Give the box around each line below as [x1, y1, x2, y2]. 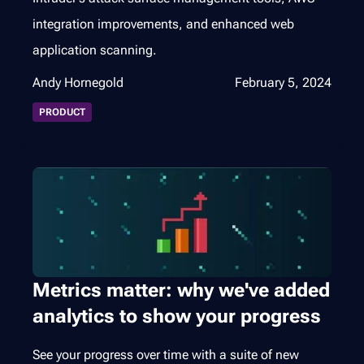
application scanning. [32, 41, 157, 58]
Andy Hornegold [32, 74, 123, 90]
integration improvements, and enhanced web [32, 15, 294, 32]
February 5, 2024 [235, 74, 331, 90]
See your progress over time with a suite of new [32, 346, 299, 362]
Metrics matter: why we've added [32, 278, 330, 301]
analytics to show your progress [32, 304, 321, 327]
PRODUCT [39, 106, 85, 118]
